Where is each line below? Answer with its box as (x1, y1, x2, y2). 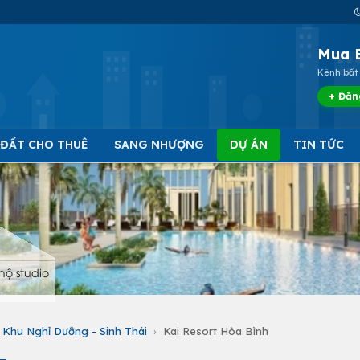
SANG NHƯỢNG (114, 137, 204, 152)
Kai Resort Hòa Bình (163, 325, 268, 337)
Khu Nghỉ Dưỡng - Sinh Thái (2, 325, 147, 337)
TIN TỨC (293, 137, 344, 152)
